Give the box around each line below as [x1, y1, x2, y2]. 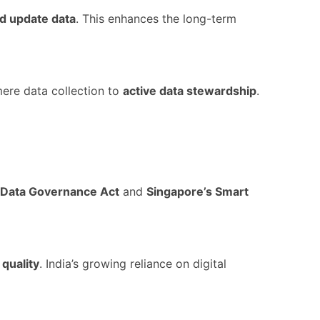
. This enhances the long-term [76, 11, 236, 26]
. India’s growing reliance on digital [39, 256, 226, 271]
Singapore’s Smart [146, 184, 249, 199]
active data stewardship [123, 84, 256, 98]
